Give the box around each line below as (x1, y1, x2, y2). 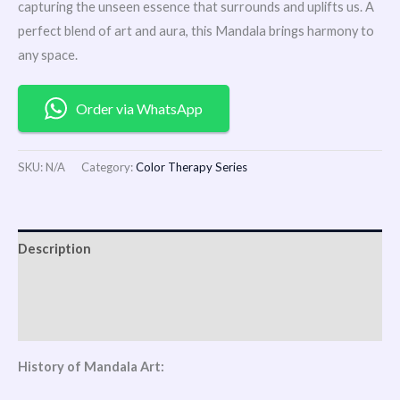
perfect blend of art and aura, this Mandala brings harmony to (18, 22, 374, 38)
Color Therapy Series (136, 160, 247, 175)
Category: (81, 160, 136, 175)
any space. (18, 46, 78, 62)
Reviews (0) (18, 314, 88, 330)
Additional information (18, 278, 161, 294)
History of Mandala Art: (18, 358, 164, 374)
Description (18, 240, 91, 256)
